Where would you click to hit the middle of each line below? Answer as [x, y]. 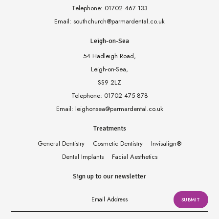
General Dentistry [61, 144]
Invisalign [164, 144]
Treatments [109, 129]
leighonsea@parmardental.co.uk [119, 109]
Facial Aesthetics [134, 157]
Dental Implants [83, 157]
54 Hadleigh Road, [109, 56]
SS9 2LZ [109, 83]
